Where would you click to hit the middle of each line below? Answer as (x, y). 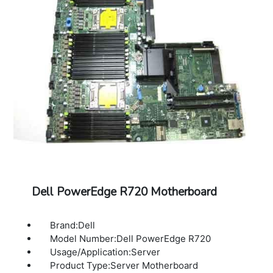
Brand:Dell (73, 225)
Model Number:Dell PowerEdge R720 (131, 238)
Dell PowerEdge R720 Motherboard (124, 192)
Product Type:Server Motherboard (124, 265)
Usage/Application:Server (105, 252)
